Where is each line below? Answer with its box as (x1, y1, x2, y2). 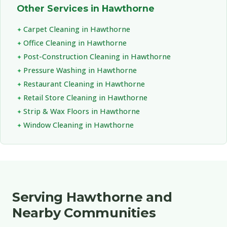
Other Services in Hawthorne (17, 3, 155, 14)
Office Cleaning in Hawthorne (23, 37, 127, 48)
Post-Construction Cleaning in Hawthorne (23, 51, 171, 61)
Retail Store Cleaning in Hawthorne (23, 92, 147, 102)
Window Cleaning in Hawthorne (23, 120, 134, 130)
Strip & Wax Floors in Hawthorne (23, 106, 140, 116)
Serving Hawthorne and (12, 188, 172, 205)
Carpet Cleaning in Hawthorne (23, 24, 130, 34)
